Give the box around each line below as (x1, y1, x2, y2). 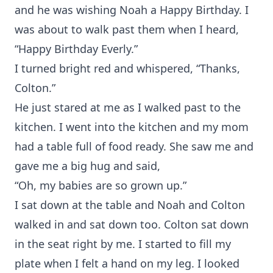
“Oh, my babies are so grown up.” (15, 178, 186, 193)
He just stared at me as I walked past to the (15, 100, 241, 115)
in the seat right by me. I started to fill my (15, 236, 231, 251)
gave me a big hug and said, (15, 158, 160, 173)
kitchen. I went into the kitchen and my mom (15, 119, 249, 134)
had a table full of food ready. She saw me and (15, 139, 253, 154)
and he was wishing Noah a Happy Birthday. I (15, 2, 249, 17)
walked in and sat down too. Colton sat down (15, 217, 249, 232)
